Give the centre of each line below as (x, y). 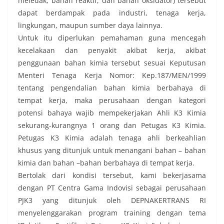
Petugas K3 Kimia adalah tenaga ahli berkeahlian (112, 138)
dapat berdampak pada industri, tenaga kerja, (112, 13)
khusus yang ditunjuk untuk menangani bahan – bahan (112, 150)
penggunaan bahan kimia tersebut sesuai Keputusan (112, 63)
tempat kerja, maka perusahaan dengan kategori (112, 100)
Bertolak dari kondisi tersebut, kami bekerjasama (112, 175)
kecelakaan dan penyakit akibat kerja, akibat (112, 50)
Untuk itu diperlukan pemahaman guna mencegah (112, 38)
